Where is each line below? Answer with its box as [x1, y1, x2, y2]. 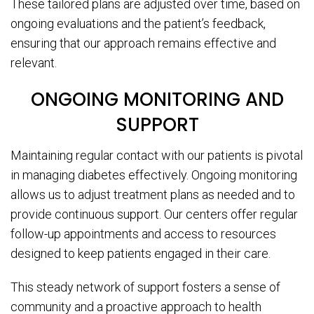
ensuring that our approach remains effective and [11, 36, 276, 51]
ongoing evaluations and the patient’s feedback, [11, 16, 266, 32]
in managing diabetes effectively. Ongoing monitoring [11, 168, 297, 183]
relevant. [11, 55, 57, 71]
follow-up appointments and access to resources [11, 226, 276, 242]
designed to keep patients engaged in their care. [11, 246, 271, 261]
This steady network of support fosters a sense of [11, 280, 280, 295]
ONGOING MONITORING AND [30, 87, 284, 113]
